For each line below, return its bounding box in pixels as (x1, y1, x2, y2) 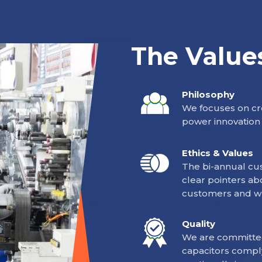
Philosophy (182, 89, 235, 101)
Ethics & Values (182, 147, 253, 159)
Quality (182, 218, 215, 230)
